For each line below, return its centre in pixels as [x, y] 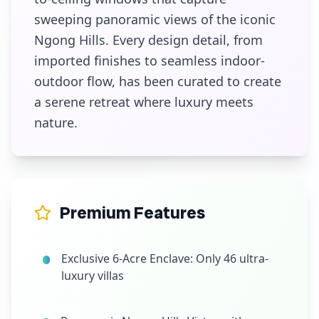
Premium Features [132, 213]
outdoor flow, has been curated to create [158, 81]
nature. [56, 122]
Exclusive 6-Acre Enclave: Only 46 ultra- [164, 258]
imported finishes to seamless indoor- [150, 61]
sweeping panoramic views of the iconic [155, 19]
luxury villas [92, 276]
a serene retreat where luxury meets [144, 102]
